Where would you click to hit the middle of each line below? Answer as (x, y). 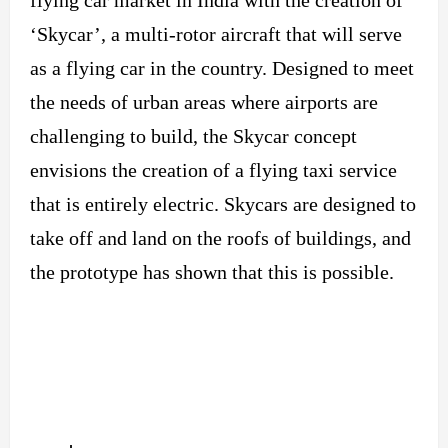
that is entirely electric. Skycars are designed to (223, 203)
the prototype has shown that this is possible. (212, 271)
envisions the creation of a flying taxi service (213, 169)
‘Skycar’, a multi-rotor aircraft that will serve (216, 33)
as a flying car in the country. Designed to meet (222, 67)
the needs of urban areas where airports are (204, 101)
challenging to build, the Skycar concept (193, 135)
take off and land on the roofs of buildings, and (220, 237)
